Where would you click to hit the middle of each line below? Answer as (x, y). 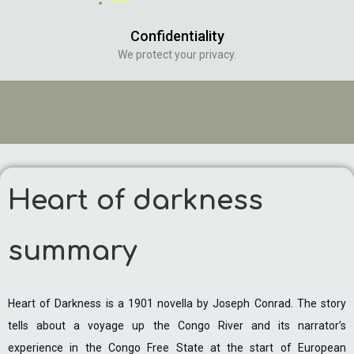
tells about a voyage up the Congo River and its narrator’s (177, 326)
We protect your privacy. (177, 55)
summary (72, 251)
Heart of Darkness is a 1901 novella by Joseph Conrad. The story (177, 303)
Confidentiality (177, 36)
